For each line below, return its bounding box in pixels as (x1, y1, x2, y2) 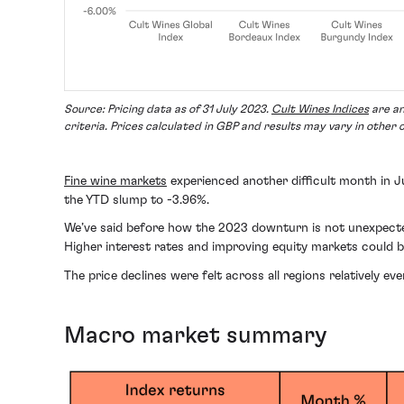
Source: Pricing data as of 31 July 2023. (64, 103, 271, 115)
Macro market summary (64, 323, 327, 347)
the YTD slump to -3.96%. (64, 193, 209, 207)
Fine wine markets (64, 174, 167, 188)
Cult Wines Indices (271, 103, 369, 115)
